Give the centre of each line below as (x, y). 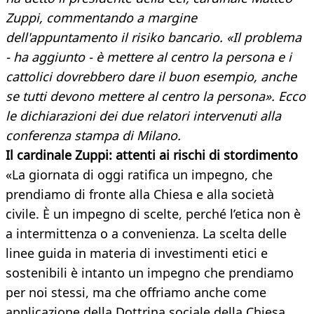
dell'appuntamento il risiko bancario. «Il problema (153, 37)
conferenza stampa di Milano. (93, 136)
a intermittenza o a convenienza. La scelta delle (146, 234)
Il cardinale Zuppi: (59, 155)
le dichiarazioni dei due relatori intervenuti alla (143, 116)
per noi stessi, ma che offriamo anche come (136, 293)
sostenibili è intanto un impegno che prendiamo (150, 273)
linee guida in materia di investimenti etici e (137, 253)
